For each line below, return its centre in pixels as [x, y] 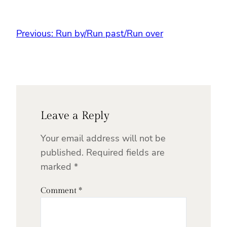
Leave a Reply [75, 115]
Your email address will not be [103, 138]
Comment [60, 191]
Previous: [35, 33]
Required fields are [125, 152]
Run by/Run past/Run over [109, 33]
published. [62, 152]
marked [57, 166]
